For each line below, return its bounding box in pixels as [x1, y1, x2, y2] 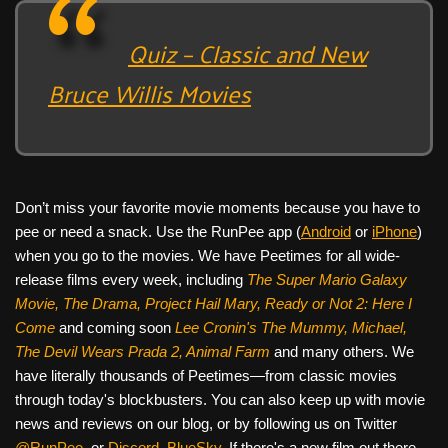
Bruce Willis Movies [48, 70, 251, 115]
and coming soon [59, 318, 175, 336]
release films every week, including [15, 270, 247, 288]
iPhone [372, 222, 417, 240]
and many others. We [274, 342, 414, 360]
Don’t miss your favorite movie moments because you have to [15, 198, 420, 216]
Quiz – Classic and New [128, 30, 367, 75]
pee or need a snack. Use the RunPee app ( [15, 222, 301, 240]
